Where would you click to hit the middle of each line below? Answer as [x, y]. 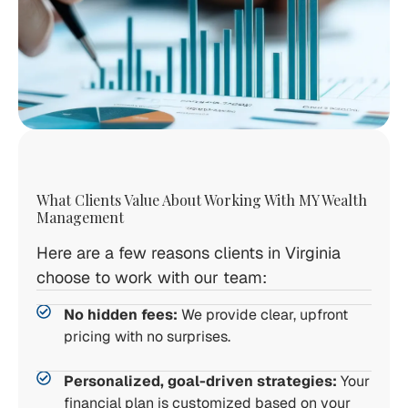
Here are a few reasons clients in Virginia [189, 253]
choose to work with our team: [152, 277]
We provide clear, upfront [263, 315]
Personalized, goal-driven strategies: [200, 381]
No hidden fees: [121, 315]
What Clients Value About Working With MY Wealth [202, 200]
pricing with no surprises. [147, 337]
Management [80, 217]
